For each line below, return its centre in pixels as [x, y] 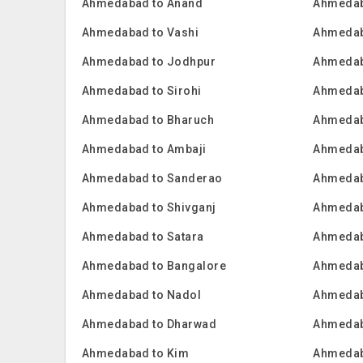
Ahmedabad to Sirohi [141, 91]
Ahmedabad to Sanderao [152, 178]
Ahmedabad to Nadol [141, 295]
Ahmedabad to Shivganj [149, 207]
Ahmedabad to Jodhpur [149, 62]
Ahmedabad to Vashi [140, 32]
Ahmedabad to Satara [143, 237]
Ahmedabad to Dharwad [149, 324]
